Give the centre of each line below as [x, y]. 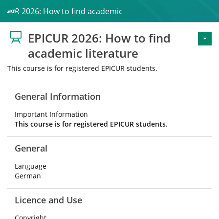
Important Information [51, 114]
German [28, 176]
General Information [58, 96]
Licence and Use [48, 200]
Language [31, 166]
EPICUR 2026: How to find [99, 38]
